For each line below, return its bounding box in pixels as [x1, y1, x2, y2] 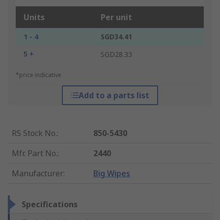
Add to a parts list [78, 90, 149, 101]
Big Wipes [93, 168, 131, 179]
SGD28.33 [101, 50, 132, 59]
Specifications [22, 199, 78, 210]
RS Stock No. [12, 128, 57, 139]
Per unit [101, 12, 132, 23]
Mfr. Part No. [12, 148, 57, 159]
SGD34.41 [101, 32, 132, 42]
